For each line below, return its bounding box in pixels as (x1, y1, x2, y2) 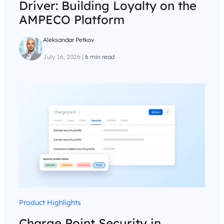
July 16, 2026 (43, 52, 80, 60)
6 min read (85, 52, 114, 60)
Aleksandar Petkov (43, 35, 94, 43)
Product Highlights (19, 197, 81, 207)
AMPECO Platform (19, 11, 124, 27)
